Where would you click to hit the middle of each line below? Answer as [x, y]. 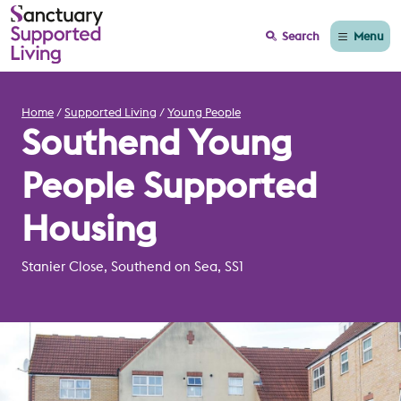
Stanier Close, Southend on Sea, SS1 [132, 267]
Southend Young [157, 142]
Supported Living [111, 112]
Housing [89, 228]
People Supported [169, 185]
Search [301, 36]
